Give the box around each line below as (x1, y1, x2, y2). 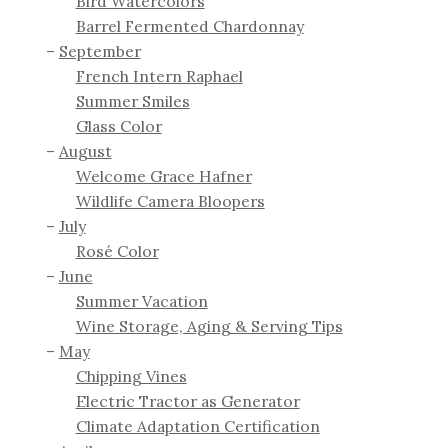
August (58, 141, 112, 162)
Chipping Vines (75, 366, 187, 387)
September (58, 41, 141, 62)
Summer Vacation (75, 291, 208, 312)
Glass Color (75, 116, 162, 137)
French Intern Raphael (75, 66, 243, 87)
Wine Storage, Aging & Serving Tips (75, 316, 343, 337)
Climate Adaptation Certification (75, 416, 320, 437)
